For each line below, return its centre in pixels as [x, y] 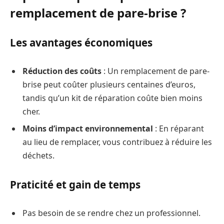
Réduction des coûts [62, 71]
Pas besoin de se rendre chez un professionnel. [111, 213]
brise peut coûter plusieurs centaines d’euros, [109, 85]
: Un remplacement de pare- [155, 71]
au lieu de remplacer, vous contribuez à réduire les [117, 142]
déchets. [38, 156]
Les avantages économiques [81, 43]
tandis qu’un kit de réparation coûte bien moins [112, 98]
